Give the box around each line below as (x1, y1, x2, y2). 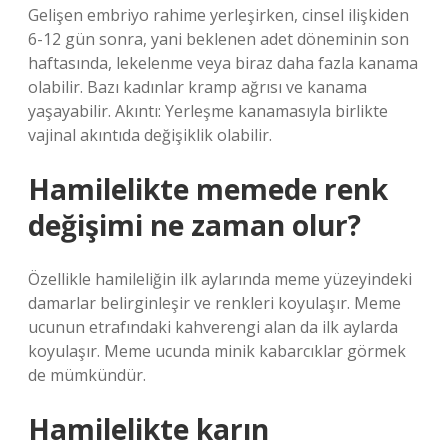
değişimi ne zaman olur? (28, 206, 361, 244)
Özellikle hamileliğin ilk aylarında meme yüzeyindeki (28, 268, 412, 290)
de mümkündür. (28, 364, 146, 386)
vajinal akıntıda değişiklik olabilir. (28, 124, 272, 146)
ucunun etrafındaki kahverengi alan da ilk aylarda (28, 316, 398, 338)
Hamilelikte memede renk (28, 170, 388, 208)
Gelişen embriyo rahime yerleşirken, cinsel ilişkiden (28, 4, 409, 26)
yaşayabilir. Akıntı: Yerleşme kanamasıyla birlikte (28, 100, 388, 122)
